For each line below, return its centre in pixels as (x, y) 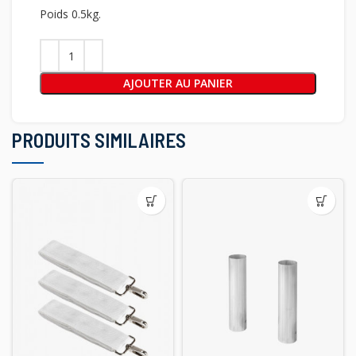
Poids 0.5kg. (70, 14)
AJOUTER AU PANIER (178, 83)
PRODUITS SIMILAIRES (99, 140)
